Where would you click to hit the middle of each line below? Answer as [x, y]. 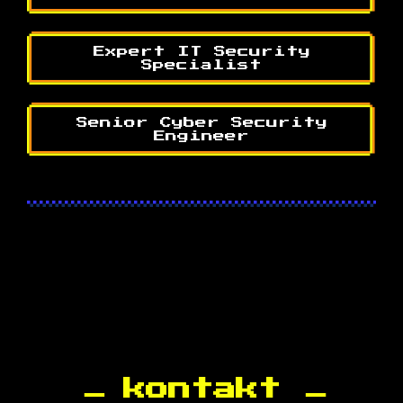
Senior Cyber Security [201, 122]
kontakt [201, 390]
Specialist [201, 65]
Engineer [201, 136]
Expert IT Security [201, 51]
